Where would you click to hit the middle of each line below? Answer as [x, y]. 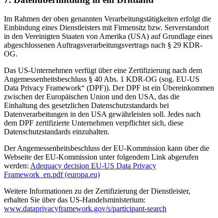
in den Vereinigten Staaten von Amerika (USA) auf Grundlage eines [108, 36]
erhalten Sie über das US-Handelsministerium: [75, 200]
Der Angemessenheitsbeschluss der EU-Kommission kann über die [107, 148]
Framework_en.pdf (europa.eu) [52, 175]
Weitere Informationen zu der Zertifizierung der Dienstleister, [97, 191]
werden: [17, 166]
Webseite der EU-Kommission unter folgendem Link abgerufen [101, 157]
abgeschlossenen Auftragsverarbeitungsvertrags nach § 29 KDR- [103, 45]
